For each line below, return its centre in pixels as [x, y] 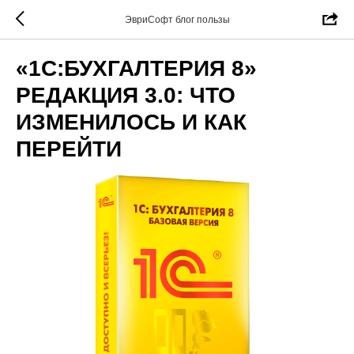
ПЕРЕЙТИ [69, 149]
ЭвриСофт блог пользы [177, 20]
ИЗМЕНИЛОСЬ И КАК [131, 122]
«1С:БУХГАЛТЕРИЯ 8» [136, 68]
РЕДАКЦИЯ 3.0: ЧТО [126, 95]
